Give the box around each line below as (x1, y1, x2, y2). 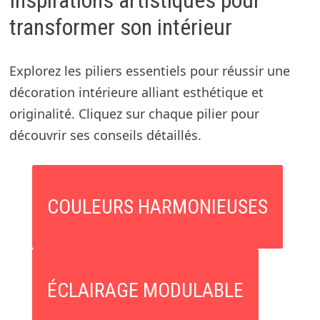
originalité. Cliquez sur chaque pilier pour (9, 104, 259, 122)
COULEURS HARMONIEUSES (46, 194, 268, 219)
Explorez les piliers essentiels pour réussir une (9, 61, 290, 79)
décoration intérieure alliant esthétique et (9, 83, 264, 101)
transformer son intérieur (9, 14, 232, 41)
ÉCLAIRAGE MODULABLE (46, 278, 244, 302)
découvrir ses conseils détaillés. (9, 126, 201, 144)
